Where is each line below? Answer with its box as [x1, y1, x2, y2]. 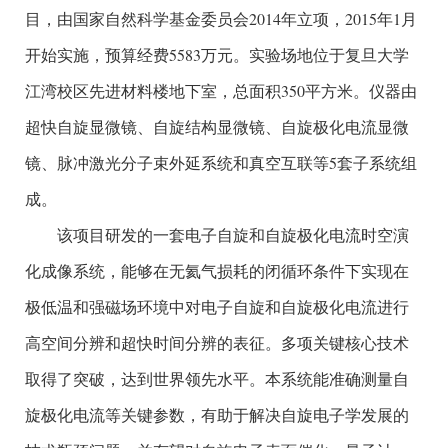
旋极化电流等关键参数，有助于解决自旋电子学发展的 [25, 403, 409, 425]
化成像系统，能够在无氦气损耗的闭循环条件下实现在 [25, 259, 409, 281]
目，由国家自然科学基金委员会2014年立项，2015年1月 [25, 7, 417, 29]
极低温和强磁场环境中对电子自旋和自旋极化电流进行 [25, 295, 409, 317]
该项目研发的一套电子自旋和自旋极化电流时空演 [57, 223, 409, 245]
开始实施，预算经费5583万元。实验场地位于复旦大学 [25, 43, 409, 65]
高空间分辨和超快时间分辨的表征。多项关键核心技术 [25, 331, 409, 353]
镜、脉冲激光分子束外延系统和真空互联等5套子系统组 [25, 151, 417, 173]
